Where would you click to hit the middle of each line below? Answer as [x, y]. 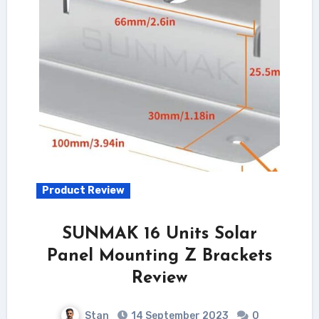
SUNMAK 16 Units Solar [159, 234]
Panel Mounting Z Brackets [159, 256]
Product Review [83, 190]
